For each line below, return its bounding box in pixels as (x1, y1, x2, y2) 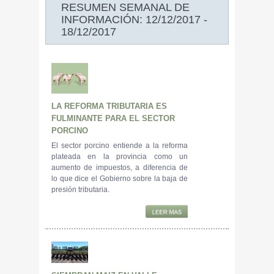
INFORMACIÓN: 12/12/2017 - (61, 13, 207, 26)
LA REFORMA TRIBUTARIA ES (51, 101, 167, 111)
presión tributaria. (51, 185, 109, 194)
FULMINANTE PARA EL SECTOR (51, 113, 175, 123)
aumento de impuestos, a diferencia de (51, 163, 188, 172)
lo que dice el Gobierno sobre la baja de (51, 174, 188, 183)
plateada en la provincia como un (51, 152, 188, 161)
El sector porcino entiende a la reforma (51, 141, 188, 150)
